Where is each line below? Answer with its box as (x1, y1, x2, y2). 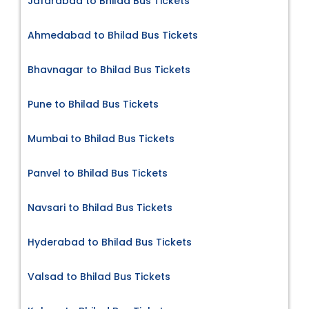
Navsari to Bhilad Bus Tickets (28, 200, 172, 215)
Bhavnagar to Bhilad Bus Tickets (28, 62, 190, 77)
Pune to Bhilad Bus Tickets (28, 97, 159, 111)
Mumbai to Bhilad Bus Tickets (28, 131, 175, 146)
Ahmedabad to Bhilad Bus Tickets (28, 28, 198, 42)
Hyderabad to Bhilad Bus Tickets (28, 235, 192, 249)
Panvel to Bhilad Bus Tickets (28, 166, 168, 180)
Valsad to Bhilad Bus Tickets (28, 269, 170, 283)
